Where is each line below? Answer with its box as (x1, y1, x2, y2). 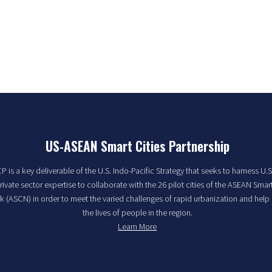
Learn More (118, 220, 157, 232)
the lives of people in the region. (82, 206, 192, 218)
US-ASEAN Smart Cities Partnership (45, 135, 229, 155)
